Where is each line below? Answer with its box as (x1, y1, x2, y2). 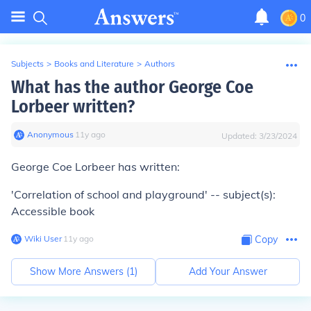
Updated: (221, 131, 259, 141)
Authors (144, 58, 175, 69)
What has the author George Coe (11, 76, 253, 98)
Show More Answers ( (29, 265, 129, 278)
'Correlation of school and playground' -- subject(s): (11, 187, 276, 201)
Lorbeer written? (11, 96, 135, 117)
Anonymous (27, 129, 74, 140)
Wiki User (24, 233, 62, 244)
